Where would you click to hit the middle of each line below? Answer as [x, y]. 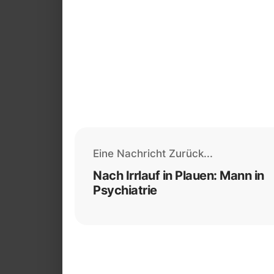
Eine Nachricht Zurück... [153, 154]
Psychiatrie [125, 191]
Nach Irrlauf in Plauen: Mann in [179, 176]
